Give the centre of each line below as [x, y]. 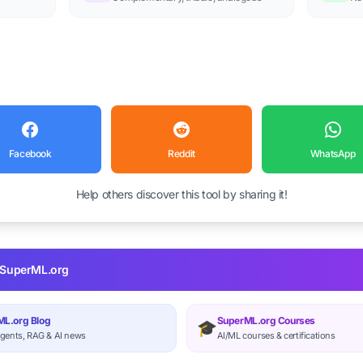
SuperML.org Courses [266, 320]
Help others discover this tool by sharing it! [181, 194]
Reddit [181, 154]
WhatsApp [333, 154]
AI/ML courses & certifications [276, 335]
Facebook [30, 154]
